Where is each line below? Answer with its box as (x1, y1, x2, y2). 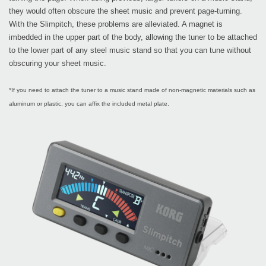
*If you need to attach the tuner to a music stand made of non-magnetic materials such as (9, 87, 255, 94)
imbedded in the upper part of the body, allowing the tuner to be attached (9, 33, 257, 42)
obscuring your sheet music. (9, 59, 106, 68)
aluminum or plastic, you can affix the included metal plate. (9, 100, 169, 107)
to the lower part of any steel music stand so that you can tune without (9, 46, 251, 55)
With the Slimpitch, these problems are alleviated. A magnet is (9, 20, 223, 29)
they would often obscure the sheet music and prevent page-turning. (9, 7, 242, 16)
